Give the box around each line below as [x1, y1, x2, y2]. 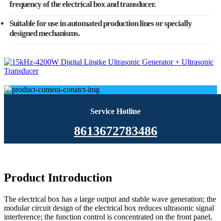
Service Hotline [90, 107, 141, 116]
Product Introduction [4, 171, 112, 184]
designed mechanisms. [9, 29, 79, 38]
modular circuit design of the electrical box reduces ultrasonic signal [4, 204, 214, 213]
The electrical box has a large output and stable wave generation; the [4, 195, 216, 204]
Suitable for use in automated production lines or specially [9, 19, 192, 29]
